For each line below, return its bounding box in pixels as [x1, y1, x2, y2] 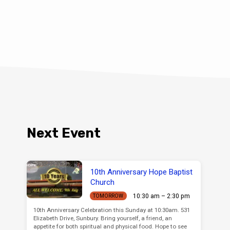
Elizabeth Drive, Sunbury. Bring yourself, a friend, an [33, 214, 172, 222]
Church [90, 178, 114, 187]
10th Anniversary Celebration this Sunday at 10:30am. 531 [33, 206, 190, 214]
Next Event [27, 125, 101, 141]
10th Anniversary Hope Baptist [90, 167, 193, 177]
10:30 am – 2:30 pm [132, 192, 190, 200]
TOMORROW [93, 193, 124, 199]
